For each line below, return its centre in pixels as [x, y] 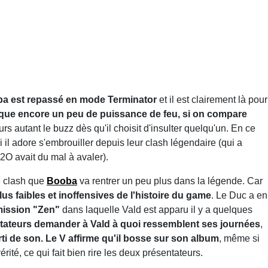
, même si [239, 238]
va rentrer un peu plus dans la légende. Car [170, 181]
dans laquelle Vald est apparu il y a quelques [156, 209]
